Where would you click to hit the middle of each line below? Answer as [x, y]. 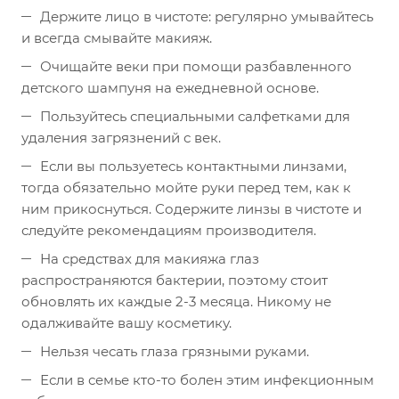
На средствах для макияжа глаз [150, 259]
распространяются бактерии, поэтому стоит [175, 280]
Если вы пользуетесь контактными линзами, [193, 166]
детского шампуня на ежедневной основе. [170, 88]
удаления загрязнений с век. [121, 138]
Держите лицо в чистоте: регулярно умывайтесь [207, 16]
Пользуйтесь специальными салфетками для [195, 116]
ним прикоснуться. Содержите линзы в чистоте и [191, 209]
